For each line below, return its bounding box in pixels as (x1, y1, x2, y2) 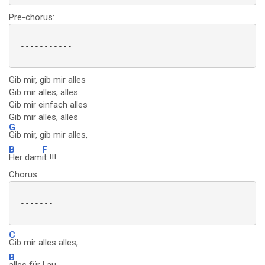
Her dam (9, 152, 42, 163)
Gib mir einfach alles (9, 99, 88, 110)
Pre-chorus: (9, 12, 54, 22)
